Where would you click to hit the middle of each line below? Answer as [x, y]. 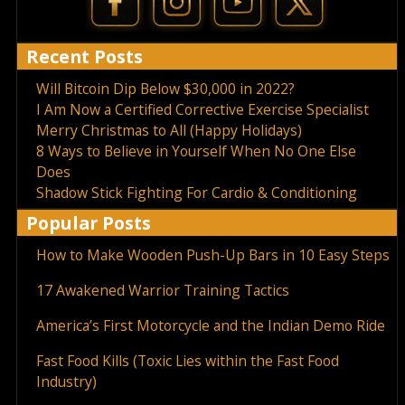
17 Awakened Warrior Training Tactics [162, 290]
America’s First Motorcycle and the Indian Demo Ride [210, 325]
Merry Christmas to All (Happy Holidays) [169, 130]
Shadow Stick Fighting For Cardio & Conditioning [196, 192]
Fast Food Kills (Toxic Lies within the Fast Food [187, 360]
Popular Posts [89, 222]
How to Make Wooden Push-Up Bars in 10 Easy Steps [212, 254]
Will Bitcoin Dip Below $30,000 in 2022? [165, 88]
